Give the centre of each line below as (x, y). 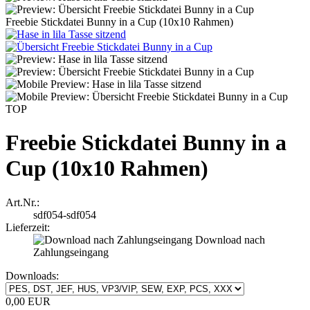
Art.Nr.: (22, 202)
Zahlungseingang (71, 252)
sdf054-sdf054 (65, 215)
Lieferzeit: (28, 227)
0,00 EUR (28, 301)
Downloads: (32, 275)
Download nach (230, 239)
